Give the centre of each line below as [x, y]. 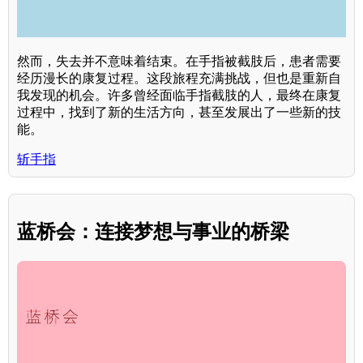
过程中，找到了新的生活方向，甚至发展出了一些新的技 [179, 112]
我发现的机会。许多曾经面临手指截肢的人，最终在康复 [179, 95]
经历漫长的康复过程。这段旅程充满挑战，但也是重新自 [179, 78]
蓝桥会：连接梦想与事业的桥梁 [153, 231]
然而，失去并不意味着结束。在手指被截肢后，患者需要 [179, 61]
